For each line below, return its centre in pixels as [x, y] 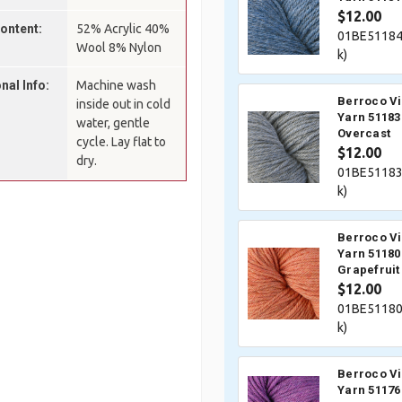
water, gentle [114, 122]
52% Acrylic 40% [123, 28]
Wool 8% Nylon [119, 47]
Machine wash [117, 85]
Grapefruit [369, 270]
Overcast [364, 134]
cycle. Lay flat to [122, 141]
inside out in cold [124, 104]
